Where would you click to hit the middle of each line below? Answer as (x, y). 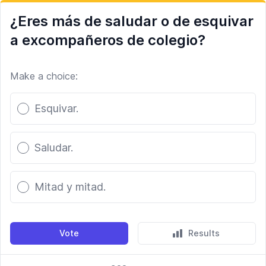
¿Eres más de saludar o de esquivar (132, 21)
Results (204, 233)
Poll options (39, 91)
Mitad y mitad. (70, 187)
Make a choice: (44, 76)
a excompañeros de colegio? (108, 40)
